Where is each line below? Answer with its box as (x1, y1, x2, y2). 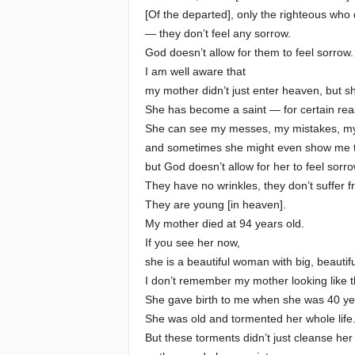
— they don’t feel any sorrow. (144, 27, 291, 40)
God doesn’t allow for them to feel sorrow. (144, 46, 353, 59)
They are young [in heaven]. (144, 198, 286, 211)
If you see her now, (144, 236, 240, 249)
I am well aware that (144, 65, 246, 78)
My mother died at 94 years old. (144, 217, 304, 230)
